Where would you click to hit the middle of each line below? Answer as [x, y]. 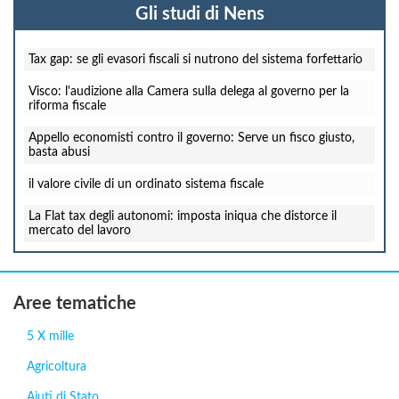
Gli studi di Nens [199, 14]
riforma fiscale [67, 106]
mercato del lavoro [80, 231]
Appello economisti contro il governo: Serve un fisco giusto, [191, 138]
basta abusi [59, 152]
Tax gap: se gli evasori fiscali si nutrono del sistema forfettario [195, 60]
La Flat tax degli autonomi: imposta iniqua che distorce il [183, 216]
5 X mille [50, 337]
